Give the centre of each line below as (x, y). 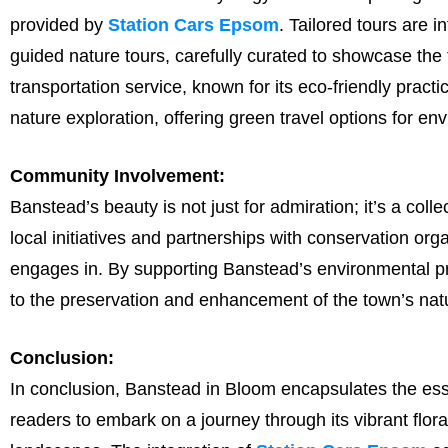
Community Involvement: (117, 175)
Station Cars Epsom (193, 24)
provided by (59, 24)
